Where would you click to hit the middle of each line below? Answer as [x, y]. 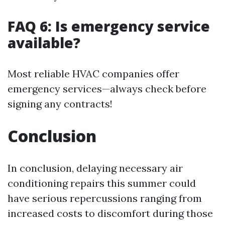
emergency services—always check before [107, 89]
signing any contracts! [60, 104]
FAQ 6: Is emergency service [109, 26]
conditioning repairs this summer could [102, 183]
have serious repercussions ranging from [105, 198]
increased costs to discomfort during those [110, 213]
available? [44, 43]
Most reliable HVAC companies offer [93, 74]
